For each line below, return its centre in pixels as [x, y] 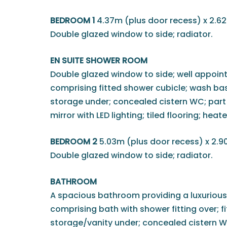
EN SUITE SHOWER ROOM [99, 61]
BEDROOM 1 [72, 21]
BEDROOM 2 [74, 142]
